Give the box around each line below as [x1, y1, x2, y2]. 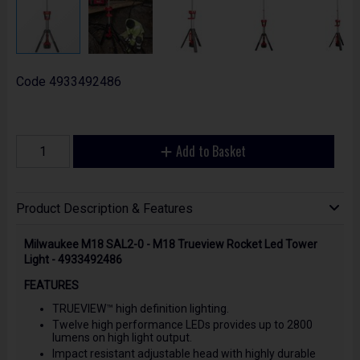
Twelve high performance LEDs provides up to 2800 [51, 318, 313, 332]
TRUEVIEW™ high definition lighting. [51, 301, 229, 315]
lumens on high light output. [51, 331, 192, 345]
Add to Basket [176, 141, 247, 162]
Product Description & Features [15, 201, 193, 217]
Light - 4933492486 [23, 252, 122, 266]
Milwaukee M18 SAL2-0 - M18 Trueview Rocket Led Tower [23, 237, 317, 251]
